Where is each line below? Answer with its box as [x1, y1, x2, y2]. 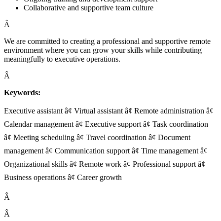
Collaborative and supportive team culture [24, 3, 153, 12]
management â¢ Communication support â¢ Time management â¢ [4, 146, 208, 155]
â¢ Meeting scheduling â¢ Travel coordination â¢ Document [4, 133, 190, 142]
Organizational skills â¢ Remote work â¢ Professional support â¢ [4, 159, 205, 168]
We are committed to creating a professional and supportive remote [4, 37, 211, 45]
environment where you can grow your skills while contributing [4, 45, 202, 54]
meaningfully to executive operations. [4, 54, 120, 63]
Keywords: [4, 88, 40, 97]
